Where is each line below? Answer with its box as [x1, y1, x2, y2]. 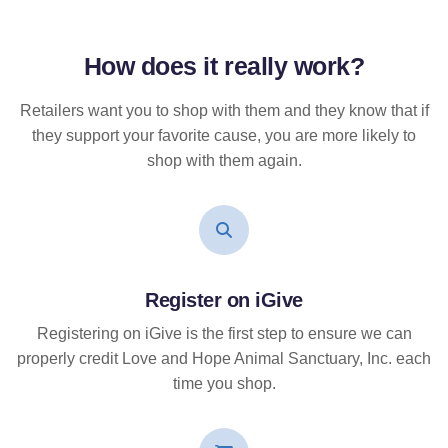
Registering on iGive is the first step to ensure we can [36, 325, 412, 343]
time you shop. [172, 375, 276, 393]
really [224, 52, 288, 81]
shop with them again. [146, 152, 302, 170]
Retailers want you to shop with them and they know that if [19, 102, 429, 120]
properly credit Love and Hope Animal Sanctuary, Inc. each [17, 350, 431, 368]
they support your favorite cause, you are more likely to [32, 127, 416, 145]
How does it [83, 52, 224, 81]
